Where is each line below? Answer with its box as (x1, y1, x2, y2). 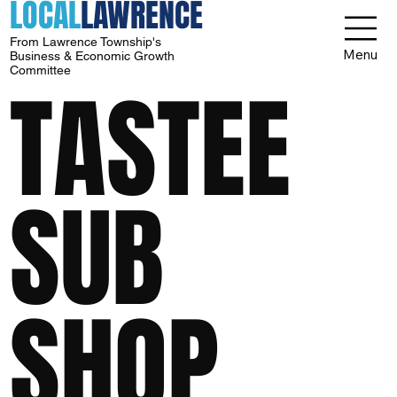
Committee (10, 63, 75, 78)
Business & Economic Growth (10, 49, 175, 64)
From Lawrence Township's (10, 35, 162, 50)
